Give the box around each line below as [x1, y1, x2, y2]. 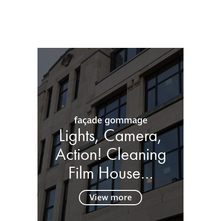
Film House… [68, 161, 153, 184]
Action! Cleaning [55, 142, 166, 165]
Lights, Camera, [59, 123, 162, 147]
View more [89, 191, 132, 204]
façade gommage [74, 113, 147, 127]
